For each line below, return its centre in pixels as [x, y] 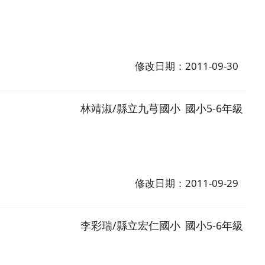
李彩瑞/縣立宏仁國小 [131, 225]
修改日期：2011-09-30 [187, 66]
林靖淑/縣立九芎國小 [131, 109]
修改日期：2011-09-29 [187, 183]
